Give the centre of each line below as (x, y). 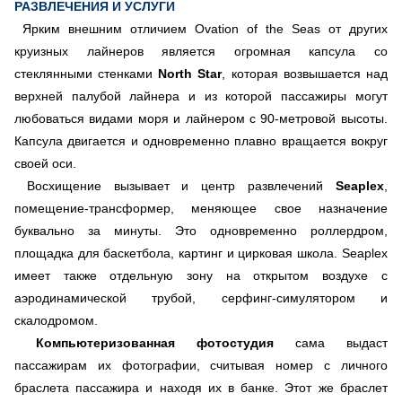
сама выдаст (330, 342)
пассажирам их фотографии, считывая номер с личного (201, 365)
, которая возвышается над (305, 73)
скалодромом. (56, 320)
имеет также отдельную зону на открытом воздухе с (201, 275)
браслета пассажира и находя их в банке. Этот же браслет (201, 387)
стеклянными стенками (87, 73)
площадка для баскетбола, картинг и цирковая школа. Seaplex (201, 253)
